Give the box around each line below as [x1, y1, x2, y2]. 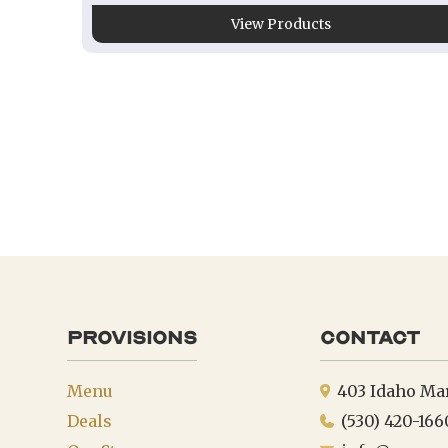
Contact [319, 327, 420, 349]
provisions [67, 327, 198, 349]
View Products [231, 15, 331, 33]
